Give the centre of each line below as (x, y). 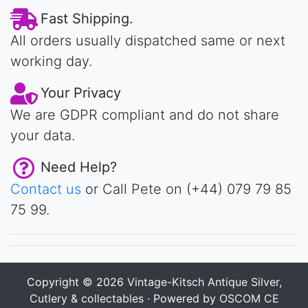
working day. (51, 61)
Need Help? (79, 167)
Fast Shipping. (87, 18)
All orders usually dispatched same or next (148, 40)
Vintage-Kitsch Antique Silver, (204, 282)
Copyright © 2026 (77, 282)
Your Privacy (81, 92)
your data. (43, 135)
